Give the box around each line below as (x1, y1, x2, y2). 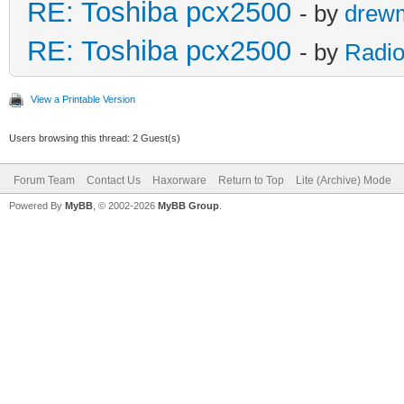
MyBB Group (158, 199, 219, 211)
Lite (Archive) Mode (296, 173, 391, 187)
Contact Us (87, 173, 141, 187)
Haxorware (152, 173, 207, 187)
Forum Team (14, 173, 75, 187)
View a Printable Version (31, 93, 135, 105)
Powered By (9, 199, 65, 211)
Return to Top (218, 173, 284, 187)
